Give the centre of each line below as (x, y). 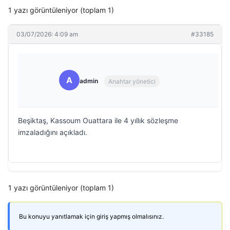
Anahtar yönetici (132, 81)
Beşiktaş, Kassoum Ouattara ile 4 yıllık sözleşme (98, 120)
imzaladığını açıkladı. (53, 132)
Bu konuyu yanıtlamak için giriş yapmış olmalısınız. (91, 216)
